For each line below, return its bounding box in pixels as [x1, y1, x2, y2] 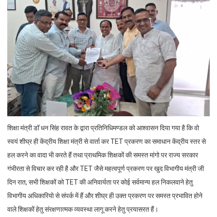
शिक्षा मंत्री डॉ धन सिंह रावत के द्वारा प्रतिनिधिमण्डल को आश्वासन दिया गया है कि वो [7, 124, 199, 132]
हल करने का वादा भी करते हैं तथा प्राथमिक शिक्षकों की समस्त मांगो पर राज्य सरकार [7, 151, 198, 159]
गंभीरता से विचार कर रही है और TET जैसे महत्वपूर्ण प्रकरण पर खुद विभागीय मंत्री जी [7, 164, 204, 172]
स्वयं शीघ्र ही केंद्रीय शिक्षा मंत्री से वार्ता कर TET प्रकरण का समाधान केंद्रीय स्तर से [7, 137, 206, 145]
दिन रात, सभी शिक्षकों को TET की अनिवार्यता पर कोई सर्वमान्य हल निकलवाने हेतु [7, 178, 193, 186]
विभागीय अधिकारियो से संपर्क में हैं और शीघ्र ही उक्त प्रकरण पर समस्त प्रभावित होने [7, 191, 202, 200]
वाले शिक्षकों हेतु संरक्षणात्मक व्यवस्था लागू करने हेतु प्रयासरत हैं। [7, 205, 158, 213]
